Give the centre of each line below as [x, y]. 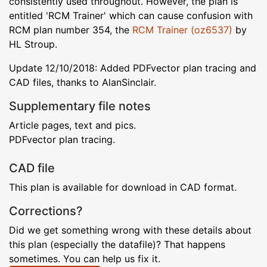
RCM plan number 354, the [71, 30]
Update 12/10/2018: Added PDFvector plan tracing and [133, 68]
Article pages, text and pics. [72, 125]
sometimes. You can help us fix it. [85, 258]
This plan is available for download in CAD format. [123, 187]
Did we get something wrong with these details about [130, 230]
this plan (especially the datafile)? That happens [117, 244]
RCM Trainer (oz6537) [182, 30]
